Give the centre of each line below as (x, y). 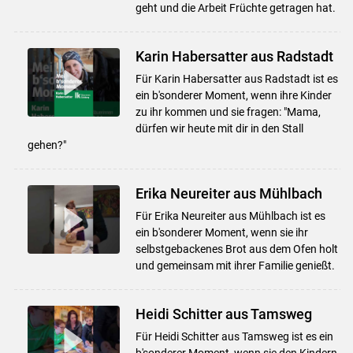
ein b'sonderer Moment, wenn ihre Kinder (233, 95)
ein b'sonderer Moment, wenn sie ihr (221, 232)
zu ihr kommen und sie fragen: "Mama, (228, 111)
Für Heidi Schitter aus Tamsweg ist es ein (234, 336)
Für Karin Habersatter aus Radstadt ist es (236, 78)
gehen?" (46, 145)
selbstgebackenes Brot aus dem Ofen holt (236, 249)
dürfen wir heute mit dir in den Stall (219, 128)
